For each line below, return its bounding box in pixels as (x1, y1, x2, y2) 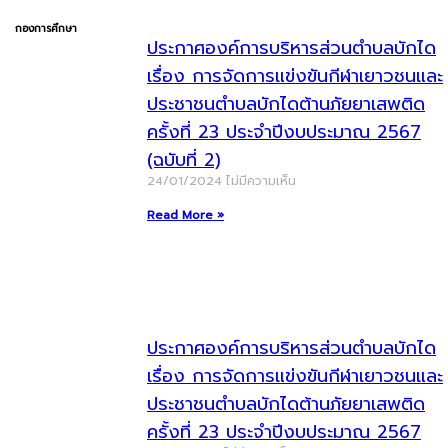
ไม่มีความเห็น (226, 172, 296, 190)
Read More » (147, 206, 224, 224)
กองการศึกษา (15, 20, 77, 37)
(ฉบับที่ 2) (147, 146, 221, 174)
